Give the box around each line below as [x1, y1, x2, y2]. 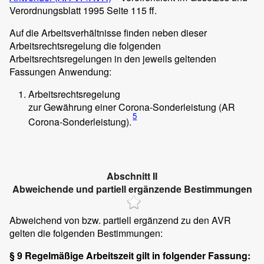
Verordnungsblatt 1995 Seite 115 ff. [9, 3, 157, 17]
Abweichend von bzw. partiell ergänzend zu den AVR [9, 213, 231, 227]
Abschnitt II [107, 169, 157, 183]
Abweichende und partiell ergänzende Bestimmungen [12, 182, 252, 196]
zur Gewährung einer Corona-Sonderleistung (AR [28, 100, 235, 114]
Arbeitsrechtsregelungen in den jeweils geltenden [9, 51, 216, 65]
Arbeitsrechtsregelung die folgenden [9, 38, 161, 52]
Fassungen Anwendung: [9, 64, 111, 78]
